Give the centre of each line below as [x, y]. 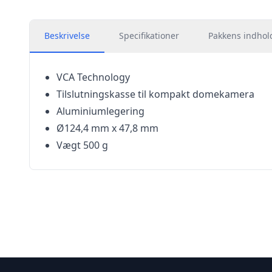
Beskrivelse [67, 36]
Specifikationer [149, 36]
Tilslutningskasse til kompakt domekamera [155, 94]
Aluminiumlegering [100, 111]
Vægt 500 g [82, 145]
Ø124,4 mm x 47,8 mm [107, 128]
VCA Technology [93, 77]
